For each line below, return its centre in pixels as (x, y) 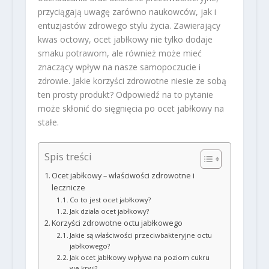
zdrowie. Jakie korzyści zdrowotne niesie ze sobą (132, 80)
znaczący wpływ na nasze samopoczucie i (119, 67)
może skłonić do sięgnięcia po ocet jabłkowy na (131, 108)
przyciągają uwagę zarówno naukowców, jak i (127, 11)
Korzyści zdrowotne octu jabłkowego (117, 223)
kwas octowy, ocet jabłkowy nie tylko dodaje (125, 39)
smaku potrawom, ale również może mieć (119, 53)
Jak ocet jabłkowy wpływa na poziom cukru (139, 257)
